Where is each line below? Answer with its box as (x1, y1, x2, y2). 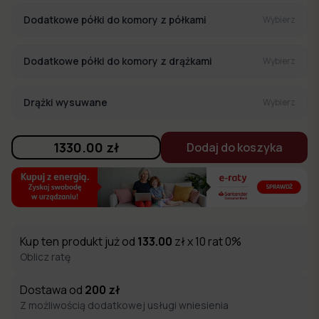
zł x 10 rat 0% (172, 233, 241, 249)
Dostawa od (20, 281, 85, 298)
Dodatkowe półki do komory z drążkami (23, 54, 212, 68)
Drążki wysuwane (23, 95, 108, 110)
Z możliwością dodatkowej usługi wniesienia (20, 298, 229, 312)
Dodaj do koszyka (186, 140, 283, 156)
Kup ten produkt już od (20, 233, 135, 249)
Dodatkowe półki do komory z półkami (23, 13, 206, 27)
